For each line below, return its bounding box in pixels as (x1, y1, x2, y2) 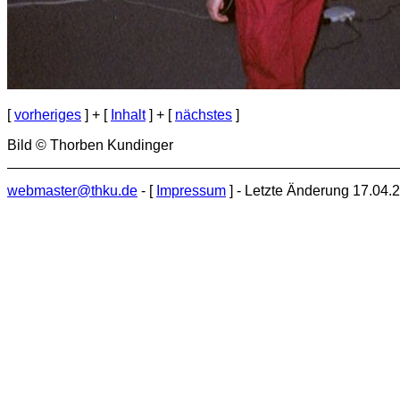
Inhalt (111, 106, 146, 122)
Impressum (156, 182, 226, 198)
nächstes (175, 106, 232, 122)
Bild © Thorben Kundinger (7, 137, 173, 153)
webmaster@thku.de (7, 182, 137, 198)
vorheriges (14, 106, 81, 122)
